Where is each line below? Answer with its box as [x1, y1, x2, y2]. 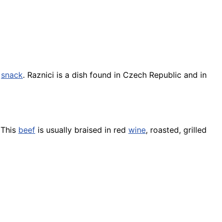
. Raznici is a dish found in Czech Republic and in [23, 69, 207, 80]
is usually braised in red [35, 124, 128, 135]
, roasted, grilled [146, 124, 207, 135]
